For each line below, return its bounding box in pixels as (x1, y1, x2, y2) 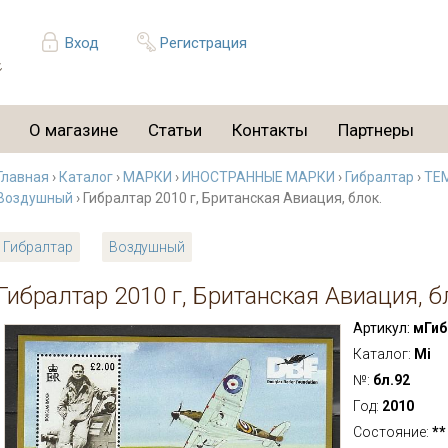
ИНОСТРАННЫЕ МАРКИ (182, 169, 335, 185)
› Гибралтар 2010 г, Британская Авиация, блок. (73, 190, 382, 206)
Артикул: (352, 320, 410, 336)
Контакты (232, 120, 308, 140)
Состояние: (352, 424, 432, 440)
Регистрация (159, 34, 247, 52)
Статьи (148, 120, 202, 140)
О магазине (29, 120, 118, 140)
